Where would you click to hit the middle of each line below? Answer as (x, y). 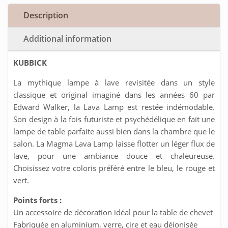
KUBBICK (30, 62)
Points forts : (37, 200)
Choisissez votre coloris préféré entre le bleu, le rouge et (114, 168)
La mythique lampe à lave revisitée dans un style (114, 82)
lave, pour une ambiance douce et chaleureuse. (114, 155)
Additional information (67, 38)
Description (46, 15)
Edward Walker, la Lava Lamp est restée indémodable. (114, 107)
